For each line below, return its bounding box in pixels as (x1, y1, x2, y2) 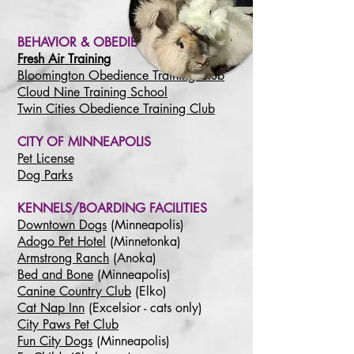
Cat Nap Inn (17, 299, 85, 316)
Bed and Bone (17, 266, 93, 283)
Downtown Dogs (17, 217, 107, 233)
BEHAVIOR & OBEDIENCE (17, 34, 164, 51)
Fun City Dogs (17, 333, 92, 349)
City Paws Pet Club (17, 316, 119, 333)
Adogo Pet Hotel (17, 233, 106, 250)
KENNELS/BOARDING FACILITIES (17, 200, 207, 217)
